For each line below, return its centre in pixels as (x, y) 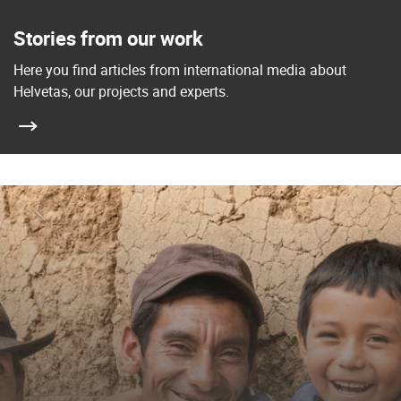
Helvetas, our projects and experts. (121, 91)
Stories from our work (108, 38)
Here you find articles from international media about (180, 70)
